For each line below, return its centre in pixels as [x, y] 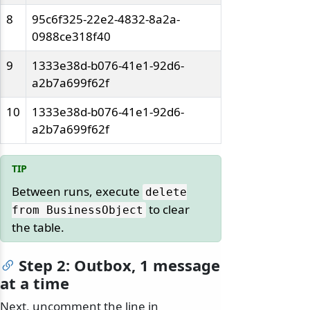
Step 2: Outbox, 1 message [119, 265]
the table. [38, 228]
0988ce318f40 [71, 37]
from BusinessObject [77, 210]
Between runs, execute [77, 192]
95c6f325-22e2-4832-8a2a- [106, 19]
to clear [168, 210]
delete [166, 192]
